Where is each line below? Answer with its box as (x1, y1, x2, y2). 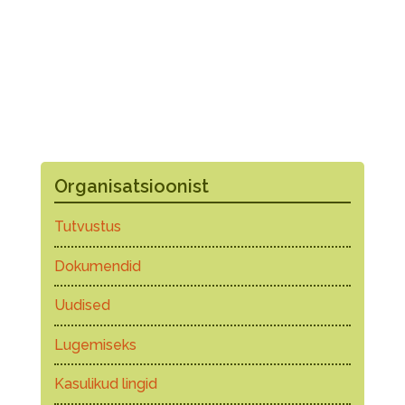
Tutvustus (53, 218, 121, 235)
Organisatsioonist (53, 175, 209, 197)
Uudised (53, 297, 110, 314)
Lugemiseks (53, 335, 137, 353)
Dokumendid (53, 257, 141, 275)
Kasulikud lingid (53, 375, 157, 392)
